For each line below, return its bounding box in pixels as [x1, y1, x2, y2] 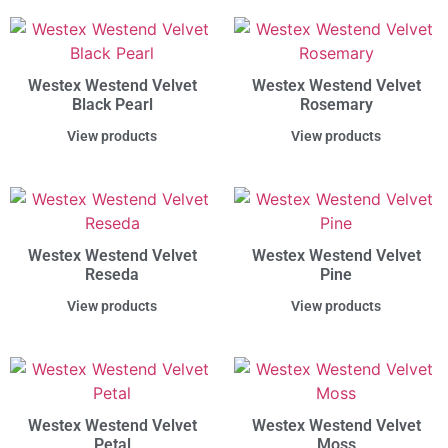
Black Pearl [71, 95, 153, 115]
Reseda [85, 265, 139, 285]
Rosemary [299, 95, 373, 115]
